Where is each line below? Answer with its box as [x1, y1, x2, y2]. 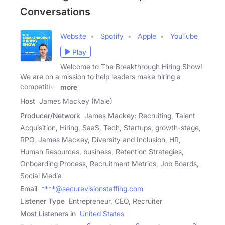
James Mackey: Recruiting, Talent [84, 110, 195, 120]
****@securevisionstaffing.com [41, 184, 143, 193]
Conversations [20, 6, 90, 18]
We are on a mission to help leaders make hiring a [20, 72, 181, 81]
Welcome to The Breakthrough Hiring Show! [60, 62, 202, 71]
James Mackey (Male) [39, 96, 113, 105]
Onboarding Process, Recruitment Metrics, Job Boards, [20, 159, 199, 168]
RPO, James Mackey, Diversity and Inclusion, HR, [20, 135, 181, 144]
